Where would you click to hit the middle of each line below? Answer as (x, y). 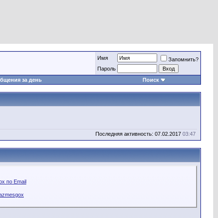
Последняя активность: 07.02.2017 (139, 134)
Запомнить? (183, 59)
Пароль (107, 69)
